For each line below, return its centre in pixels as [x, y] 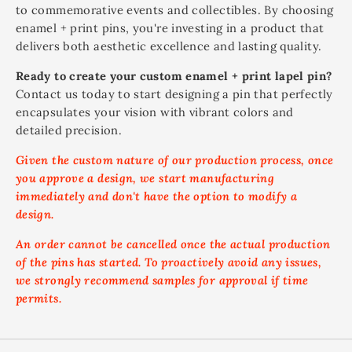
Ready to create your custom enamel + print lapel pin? [174, 76]
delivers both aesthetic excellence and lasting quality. [169, 46]
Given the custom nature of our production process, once [175, 160]
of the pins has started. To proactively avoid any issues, [169, 262]
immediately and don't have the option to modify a [157, 196]
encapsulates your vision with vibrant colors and [155, 112]
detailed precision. [69, 130]
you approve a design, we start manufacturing [145, 178]
